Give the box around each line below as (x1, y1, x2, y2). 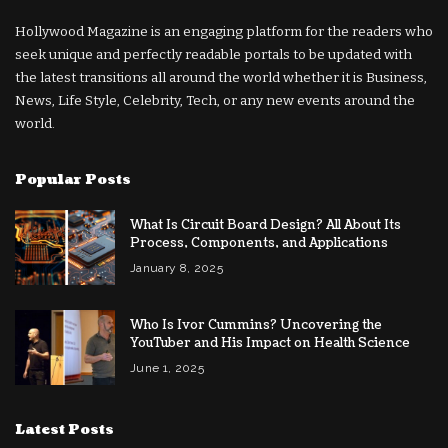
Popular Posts (15, 169, 131, 189)
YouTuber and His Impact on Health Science (130, 333, 410, 352)
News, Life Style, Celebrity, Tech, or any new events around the (15, 91, 415, 109)
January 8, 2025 (130, 260, 224, 275)
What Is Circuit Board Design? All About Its (130, 215, 401, 234)
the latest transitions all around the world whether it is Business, (15, 68, 427, 86)
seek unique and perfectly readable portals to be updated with (15, 45, 412, 63)
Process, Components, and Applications (130, 233, 388, 252)
